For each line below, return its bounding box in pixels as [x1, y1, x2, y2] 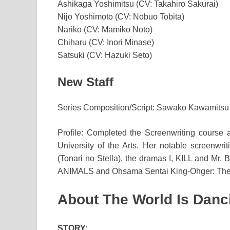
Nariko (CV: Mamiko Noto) [57, 25, 152, 34]
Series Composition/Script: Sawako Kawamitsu [57, 103, 229, 112]
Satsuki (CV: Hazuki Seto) [57, 51, 152, 60]
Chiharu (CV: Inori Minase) [57, 38, 154, 47]
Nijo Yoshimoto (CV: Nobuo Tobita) [57, 12, 184, 22]
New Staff [57, 75, 113, 89]
